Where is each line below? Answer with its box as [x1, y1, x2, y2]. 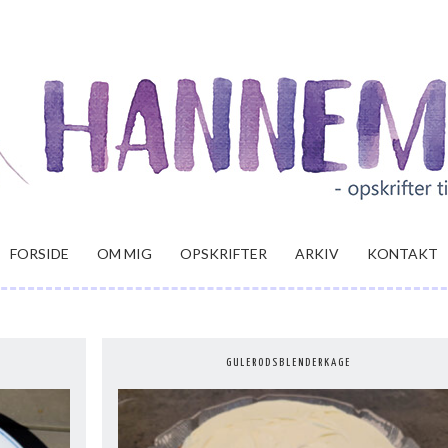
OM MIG [97, 245, 152, 262]
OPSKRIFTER [180, 245, 267, 262]
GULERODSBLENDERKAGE [225, 357, 351, 368]
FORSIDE [10, 245, 69, 262]
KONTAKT [367, 245, 438, 262]
